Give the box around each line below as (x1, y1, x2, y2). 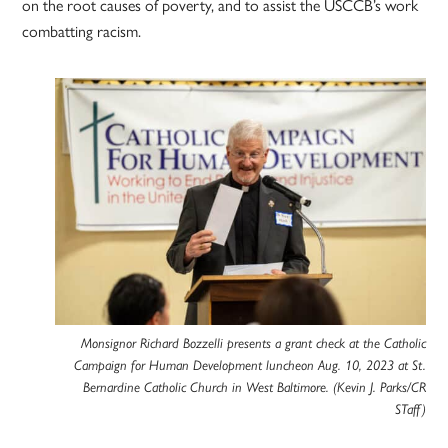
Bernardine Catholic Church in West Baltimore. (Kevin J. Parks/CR (82, 379, 426, 396)
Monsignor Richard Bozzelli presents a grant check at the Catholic (80, 335, 426, 352)
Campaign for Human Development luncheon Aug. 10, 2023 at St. (73, 357, 426, 374)
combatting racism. (22, 19, 142, 43)
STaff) (394, 401, 426, 418)
